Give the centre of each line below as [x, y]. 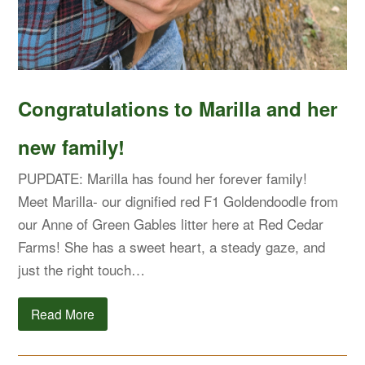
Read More [63, 313]
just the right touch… [82, 269]
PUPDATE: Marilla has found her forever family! [167, 178]
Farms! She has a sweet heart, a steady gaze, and [172, 246]
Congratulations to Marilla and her [178, 108]
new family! [72, 146]
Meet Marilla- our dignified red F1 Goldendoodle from [178, 200]
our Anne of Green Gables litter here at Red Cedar [171, 223]
